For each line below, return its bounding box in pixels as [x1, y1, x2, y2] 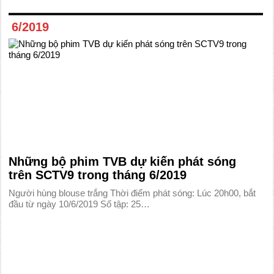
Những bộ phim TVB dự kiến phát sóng [9, 155, 237, 168]
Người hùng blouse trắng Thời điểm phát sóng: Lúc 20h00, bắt [9, 188, 256, 198]
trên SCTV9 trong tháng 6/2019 [9, 168, 187, 182]
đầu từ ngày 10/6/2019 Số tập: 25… [9, 199, 150, 209]
